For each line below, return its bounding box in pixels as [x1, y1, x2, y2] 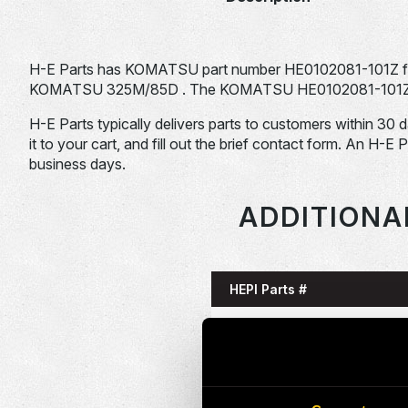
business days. [28, 154, 126, 173]
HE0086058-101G [229, 365, 334, 382]
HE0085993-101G [229, 317, 333, 333]
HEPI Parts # [229, 280, 307, 297]
